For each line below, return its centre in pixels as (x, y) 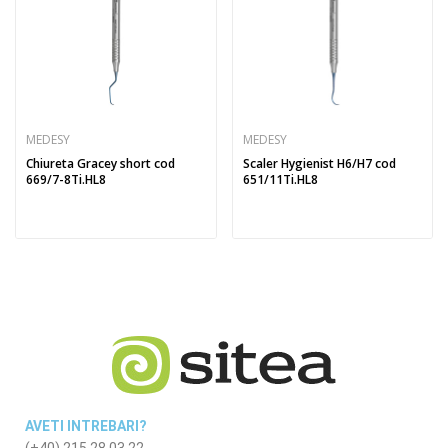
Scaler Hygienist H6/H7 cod (319, 163)
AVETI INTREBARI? (86, 426)
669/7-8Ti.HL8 (66, 179)
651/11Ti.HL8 (280, 179)
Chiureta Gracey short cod (100, 163)
